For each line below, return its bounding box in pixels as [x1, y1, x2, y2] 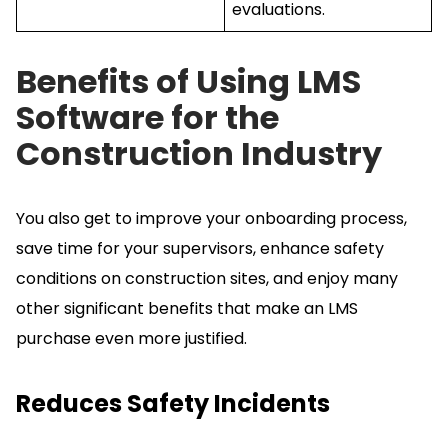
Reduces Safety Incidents [16, 386, 330, 420]
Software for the [16, 94, 279, 140]
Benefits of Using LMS [16, 58, 361, 104]
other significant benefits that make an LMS [16, 296, 358, 320]
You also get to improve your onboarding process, [16, 206, 407, 230]
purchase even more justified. [16, 326, 247, 350]
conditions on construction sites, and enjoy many [16, 266, 398, 290]
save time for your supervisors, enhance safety [16, 236, 384, 260]
